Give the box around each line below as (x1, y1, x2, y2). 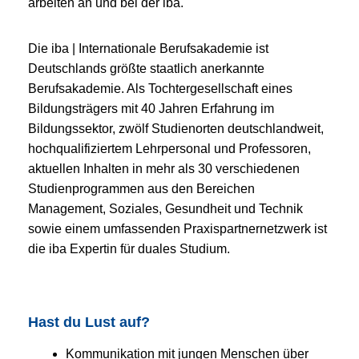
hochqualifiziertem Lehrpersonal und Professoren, (28, 141, 311, 155)
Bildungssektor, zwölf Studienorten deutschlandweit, (28, 121, 324, 135)
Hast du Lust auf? (28, 313, 150, 330)
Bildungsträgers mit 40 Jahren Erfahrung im (28, 101, 274, 115)
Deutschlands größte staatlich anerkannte (28, 61, 264, 75)
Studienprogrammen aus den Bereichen (28, 181, 255, 196)
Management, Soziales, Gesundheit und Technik (28, 201, 303, 216)
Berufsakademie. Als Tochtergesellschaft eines (28, 81, 292, 95)
